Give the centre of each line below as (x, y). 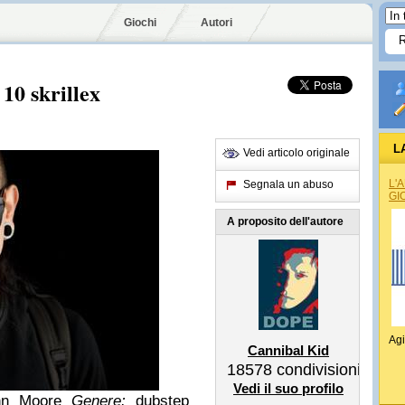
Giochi (140, 23)
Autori (217, 23)
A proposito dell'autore (285, 221)
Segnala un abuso (288, 184)
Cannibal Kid (288, 350)
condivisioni (316, 370)
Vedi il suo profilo (288, 388)
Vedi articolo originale (297, 153)
